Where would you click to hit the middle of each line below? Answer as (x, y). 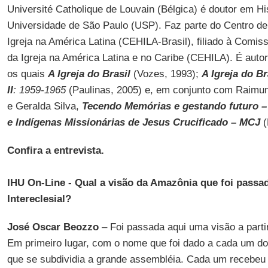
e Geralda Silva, (44, 106)
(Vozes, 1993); (166, 74)
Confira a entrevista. (55, 150)
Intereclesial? (39, 199)
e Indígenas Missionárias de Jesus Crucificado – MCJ (133, 122)
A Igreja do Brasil (89, 74)
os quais (27, 74)
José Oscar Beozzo (53, 227)
